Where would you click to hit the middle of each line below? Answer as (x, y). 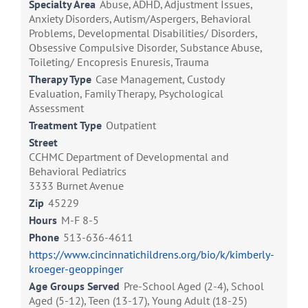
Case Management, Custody (160, 79)
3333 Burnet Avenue (76, 186)
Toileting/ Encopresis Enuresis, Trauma (119, 62)
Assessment (56, 108)
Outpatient (131, 125)
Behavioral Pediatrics (78, 172)
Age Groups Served (74, 286)
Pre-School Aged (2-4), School (194, 286)
